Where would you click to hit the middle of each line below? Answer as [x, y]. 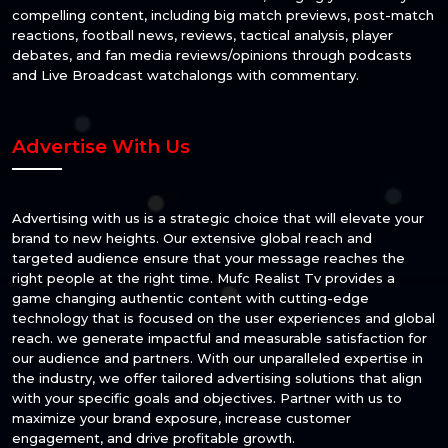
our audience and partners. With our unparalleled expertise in [217, 358]
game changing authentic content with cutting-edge [190, 298]
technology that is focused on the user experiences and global [223, 318]
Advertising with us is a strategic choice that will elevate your [218, 218]
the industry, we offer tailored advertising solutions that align [217, 378]
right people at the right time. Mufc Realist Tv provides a [203, 278]
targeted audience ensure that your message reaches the [208, 258]
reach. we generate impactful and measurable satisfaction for [219, 338]
